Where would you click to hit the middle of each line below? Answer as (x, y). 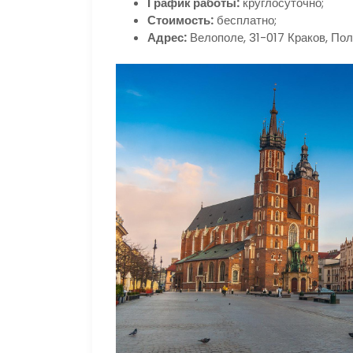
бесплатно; (245, 20)
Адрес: (167, 37)
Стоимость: (180, 20)
